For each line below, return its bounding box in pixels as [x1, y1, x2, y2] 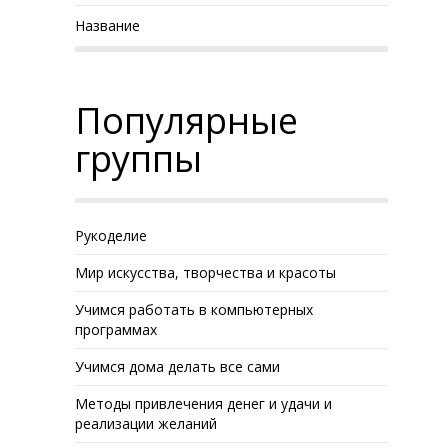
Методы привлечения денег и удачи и [75, 394, 333, 413]
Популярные [75, 96, 299, 145]
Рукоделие [75, 226, 148, 245]
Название [75, 16, 141, 35]
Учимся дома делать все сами [75, 357, 281, 376]
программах [75, 320, 158, 339]
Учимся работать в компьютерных [75, 300, 314, 319]
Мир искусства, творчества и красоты [75, 263, 337, 282]
